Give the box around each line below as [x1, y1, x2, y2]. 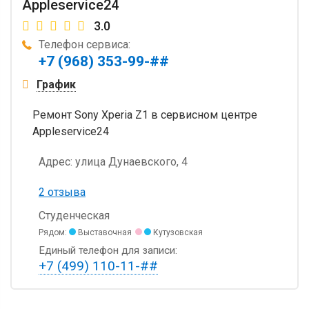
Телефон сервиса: [39, 37, 130, 51]
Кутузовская [151, 227, 203, 237]
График [37, 77, 76, 91]
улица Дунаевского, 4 [72, 154, 188, 168]
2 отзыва [39, 185, 86, 199]
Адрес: [39, 154, 72, 168]
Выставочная [76, 227, 132, 237]
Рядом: [39, 227, 69, 237]
